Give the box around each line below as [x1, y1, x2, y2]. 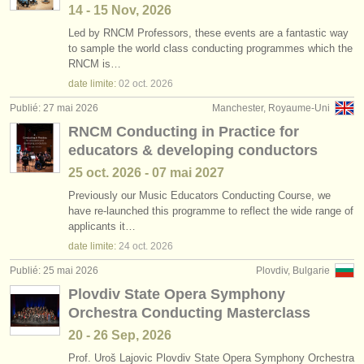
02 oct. [119, 78, 148, 89]
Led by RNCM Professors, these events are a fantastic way [68, 27, 349, 39]
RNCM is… [68, 58, 121, 70]
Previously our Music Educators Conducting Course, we [68, 189, 331, 201]
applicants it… [68, 220, 136, 232]
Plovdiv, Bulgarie [256, 265, 330, 276]
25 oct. [68, 166, 109, 180]
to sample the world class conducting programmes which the [68, 42, 353, 54]
